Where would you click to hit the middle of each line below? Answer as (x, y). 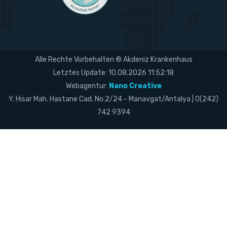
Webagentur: (87, 86)
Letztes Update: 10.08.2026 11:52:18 (113, 72)
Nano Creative (135, 86)
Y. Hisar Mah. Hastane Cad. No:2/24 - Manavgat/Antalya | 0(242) (113, 99)
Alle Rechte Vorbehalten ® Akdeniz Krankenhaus (113, 59)
